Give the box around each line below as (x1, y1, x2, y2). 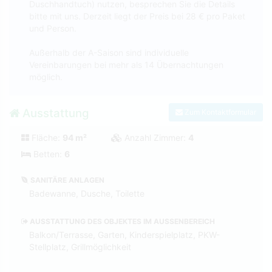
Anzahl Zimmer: (122, 132, 188, 143)
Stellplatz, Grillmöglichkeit (29, 241, 131, 252)
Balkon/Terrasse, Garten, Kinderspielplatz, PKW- (29, 229, 220, 240)
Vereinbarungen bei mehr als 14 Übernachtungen (29, 59, 223, 70)
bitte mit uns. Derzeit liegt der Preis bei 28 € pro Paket (29, 10, 245, 21)
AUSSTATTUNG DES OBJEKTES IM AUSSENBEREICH (28, 216, 209, 226)
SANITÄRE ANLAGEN (29, 175, 104, 185)
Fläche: (29, 132, 63, 143)
